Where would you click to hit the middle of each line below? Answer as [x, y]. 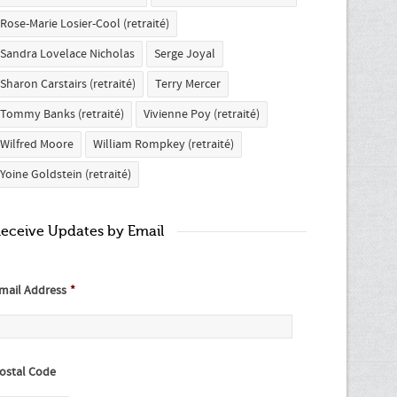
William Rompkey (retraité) [163, 144]
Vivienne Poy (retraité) [202, 114]
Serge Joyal [185, 54]
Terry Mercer [188, 84]
